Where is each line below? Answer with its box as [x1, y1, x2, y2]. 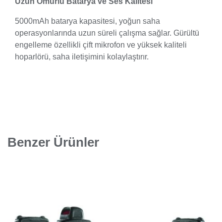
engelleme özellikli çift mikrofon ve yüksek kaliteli [15, 40, 187, 49]
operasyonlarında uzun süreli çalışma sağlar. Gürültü [15, 28, 199, 37]
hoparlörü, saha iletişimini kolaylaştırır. [15, 52, 149, 61]
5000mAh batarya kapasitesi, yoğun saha [15, 16, 160, 25]
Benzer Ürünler [7, 134, 99, 150]
